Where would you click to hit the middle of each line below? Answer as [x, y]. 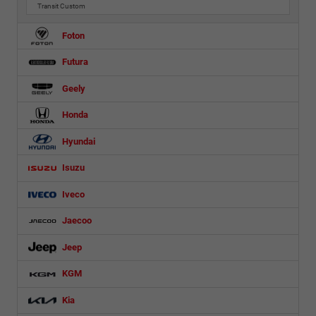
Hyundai [78, 141]
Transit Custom [62, 6]
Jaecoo [76, 221]
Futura [74, 62]
